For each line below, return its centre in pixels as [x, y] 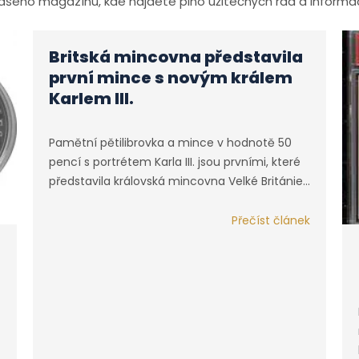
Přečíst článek [271, 221]
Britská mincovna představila [175, 57]
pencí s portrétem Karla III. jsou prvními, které [174, 162]
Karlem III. [91, 99]
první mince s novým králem [170, 78]
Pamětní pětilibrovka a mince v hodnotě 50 [170, 143]
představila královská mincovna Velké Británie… [179, 182]
